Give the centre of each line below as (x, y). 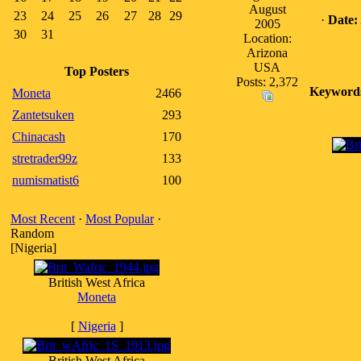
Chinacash (39, 137)
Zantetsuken (43, 115)
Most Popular (120, 219)
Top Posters (97, 71)
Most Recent (43, 219)
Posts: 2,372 (267, 82)
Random (32, 233)
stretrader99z (45, 158)
